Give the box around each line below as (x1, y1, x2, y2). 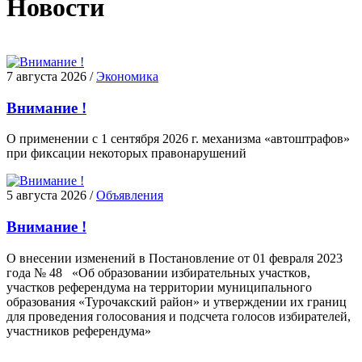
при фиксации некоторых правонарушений (6, 146, 246, 161)
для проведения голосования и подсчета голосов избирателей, (6, 309, 351, 323)
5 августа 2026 (6, 188, 86, 203)
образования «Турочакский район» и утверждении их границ (6, 294, 347, 309)
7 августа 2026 (6, 69, 86, 83)
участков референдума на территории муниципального (6, 280, 312, 294)
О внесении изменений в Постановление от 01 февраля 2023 (6, 250, 343, 265)
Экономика (96, 69, 158, 83)
